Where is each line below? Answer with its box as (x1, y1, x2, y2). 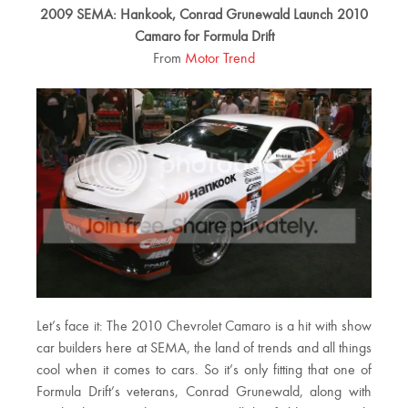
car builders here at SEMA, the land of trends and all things (36, 342, 372, 357)
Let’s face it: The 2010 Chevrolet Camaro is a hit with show (36, 320, 372, 335)
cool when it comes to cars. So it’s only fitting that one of (36, 363, 372, 379)
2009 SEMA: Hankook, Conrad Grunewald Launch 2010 (40, 8, 368, 24)
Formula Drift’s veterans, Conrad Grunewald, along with (36, 385, 372, 401)
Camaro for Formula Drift (134, 30, 274, 46)
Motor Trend (185, 52, 255, 67)
